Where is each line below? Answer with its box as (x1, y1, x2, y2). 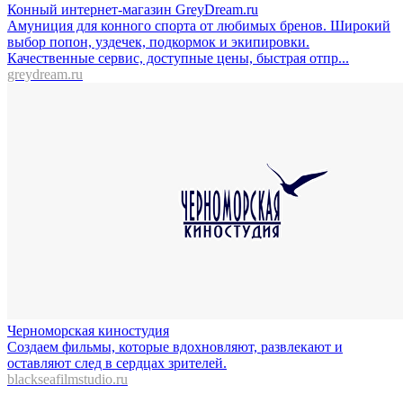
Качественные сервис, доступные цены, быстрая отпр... (7, 50, 349, 66)
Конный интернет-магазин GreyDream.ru (7, 2, 258, 17)
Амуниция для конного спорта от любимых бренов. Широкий (7, 18, 390, 33)
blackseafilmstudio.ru (7, 372, 128, 387)
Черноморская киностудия (7, 323, 169, 338)
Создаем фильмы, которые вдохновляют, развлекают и (7, 339, 343, 354)
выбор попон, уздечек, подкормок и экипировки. (7, 34, 309, 49)
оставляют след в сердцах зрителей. (7, 355, 227, 371)
